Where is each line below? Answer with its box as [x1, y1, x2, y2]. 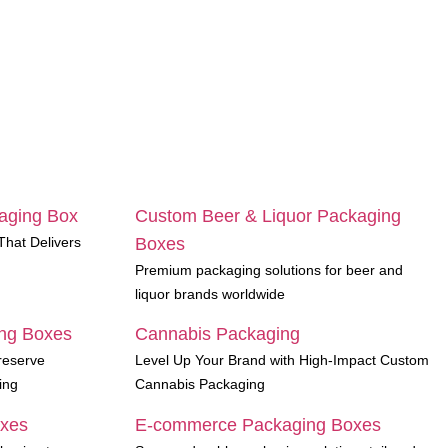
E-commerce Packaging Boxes [135, 414, 381, 435]
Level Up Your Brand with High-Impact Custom [135, 352, 429, 369]
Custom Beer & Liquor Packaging [135, 206, 401, 226]
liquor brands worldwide [135, 286, 285, 302]
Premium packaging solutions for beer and [135, 262, 403, 278]
